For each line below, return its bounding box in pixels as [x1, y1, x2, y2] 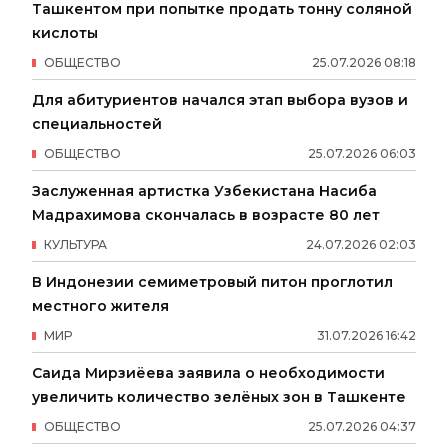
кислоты [32, 24, 98, 42]
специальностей [32, 115, 162, 133]
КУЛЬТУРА [44, 237, 107, 252]
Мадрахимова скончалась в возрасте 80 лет [32, 206, 380, 224]
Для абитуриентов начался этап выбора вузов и [32, 91, 408, 109]
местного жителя [32, 297, 169, 315]
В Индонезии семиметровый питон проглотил [32, 273, 393, 291]
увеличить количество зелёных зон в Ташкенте [32, 388, 406, 406]
